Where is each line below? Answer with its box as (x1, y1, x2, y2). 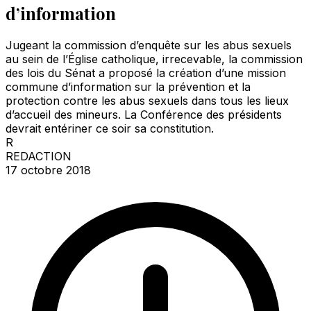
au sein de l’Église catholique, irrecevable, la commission (6, 51, 303, 66)
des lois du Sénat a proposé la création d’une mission (6, 65, 286, 80)
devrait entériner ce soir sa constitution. (6, 121, 214, 135)
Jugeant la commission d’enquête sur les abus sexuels (6, 37, 292, 52)
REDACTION (6, 149, 72, 163)
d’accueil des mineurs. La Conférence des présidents (6, 107, 282, 121)
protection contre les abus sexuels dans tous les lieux (6, 93, 289, 108)
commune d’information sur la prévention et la (6, 79, 251, 94)
